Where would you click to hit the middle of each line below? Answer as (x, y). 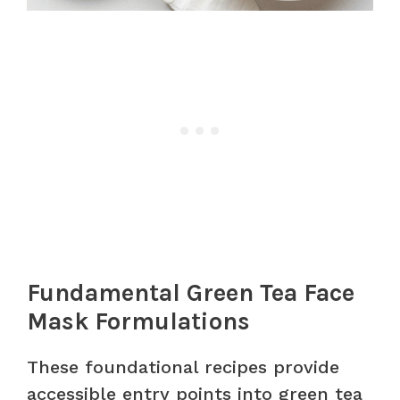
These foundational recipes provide (183, 367)
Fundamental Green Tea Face (191, 292)
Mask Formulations (138, 321)
